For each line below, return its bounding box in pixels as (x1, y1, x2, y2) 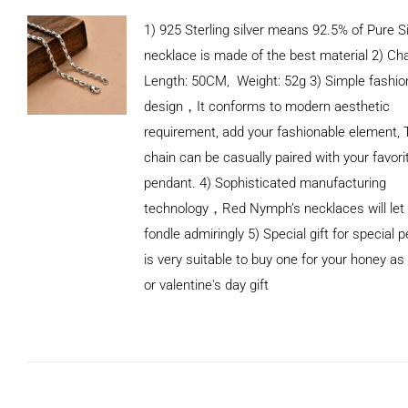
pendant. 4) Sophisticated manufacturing (143, 174, 386, 191)
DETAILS (52, 352, 101, 365)
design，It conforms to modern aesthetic (143, 97, 390, 115)
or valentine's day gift (143, 276, 269, 293)
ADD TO (55, 317, 99, 331)
